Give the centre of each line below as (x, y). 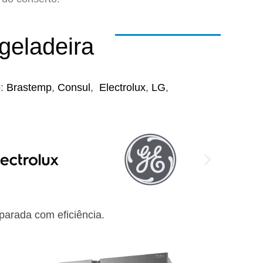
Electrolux (122, 88)
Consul (74, 88)
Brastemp (29, 88)
